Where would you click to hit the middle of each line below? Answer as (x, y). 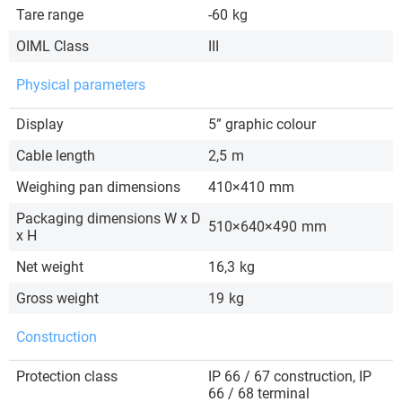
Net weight (50, 267)
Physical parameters (81, 85)
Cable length (56, 156)
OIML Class (52, 46)
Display (40, 124)
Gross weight (57, 298)
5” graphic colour (262, 124)
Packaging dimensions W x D (109, 218)
